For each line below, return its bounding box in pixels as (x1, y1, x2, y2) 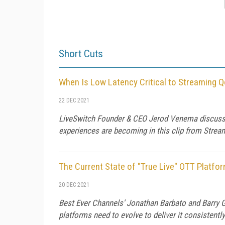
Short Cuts (59, 47, 103, 60)
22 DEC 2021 (59, 96, 89, 104)
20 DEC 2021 (59, 181, 89, 188)
